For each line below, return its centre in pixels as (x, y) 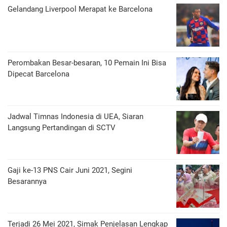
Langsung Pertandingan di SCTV (62, 127)
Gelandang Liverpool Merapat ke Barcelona (80, 9)
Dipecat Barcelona (39, 74)
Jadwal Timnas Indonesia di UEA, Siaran (75, 116)
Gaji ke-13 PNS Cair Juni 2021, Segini (70, 170)
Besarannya (27, 181)
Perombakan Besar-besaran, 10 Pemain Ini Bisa (87, 63)
